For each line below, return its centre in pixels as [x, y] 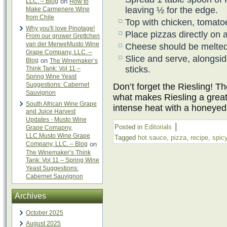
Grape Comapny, [49, 128]
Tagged [125, 138]
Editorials [158, 127]
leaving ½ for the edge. [172, 10]
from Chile [40, 17]
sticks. [138, 69]
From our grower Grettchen [63, 36]
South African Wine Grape [61, 104]
